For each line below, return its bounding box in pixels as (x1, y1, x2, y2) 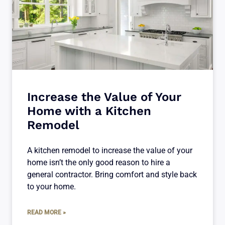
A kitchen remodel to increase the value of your (27, 145, 192, 155)
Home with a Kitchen (27, 103, 151, 118)
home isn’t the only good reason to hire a (27, 157, 170, 167)
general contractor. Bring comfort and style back (27, 169, 197, 179)
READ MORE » (27, 208, 66, 216)
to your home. (27, 181, 76, 191)
